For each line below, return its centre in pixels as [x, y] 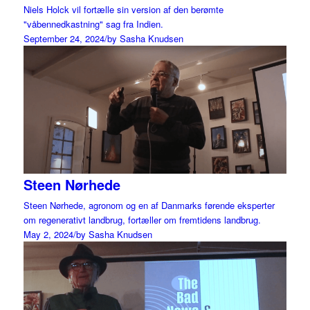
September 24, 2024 [64, 39]
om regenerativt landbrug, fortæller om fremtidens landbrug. [142, 219]
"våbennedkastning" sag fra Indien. [93, 24]
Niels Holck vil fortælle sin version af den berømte [123, 10]
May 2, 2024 [48, 234]
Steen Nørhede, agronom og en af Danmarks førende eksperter [149, 205]
